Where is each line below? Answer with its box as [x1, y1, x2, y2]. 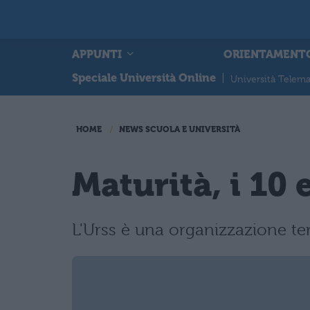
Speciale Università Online [72, 71, 216, 84]
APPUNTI [72, 47, 125, 61]
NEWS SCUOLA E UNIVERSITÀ [119, 125, 240, 134]
